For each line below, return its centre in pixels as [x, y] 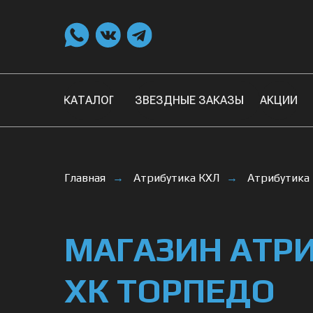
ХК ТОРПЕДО [170, 291]
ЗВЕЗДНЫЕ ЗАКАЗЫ [189, 100]
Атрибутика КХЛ [176, 178]
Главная [85, 178]
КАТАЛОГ [89, 100]
